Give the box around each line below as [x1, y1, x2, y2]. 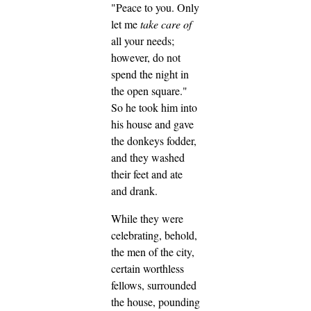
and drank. [111, 183, 158, 199]
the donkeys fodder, [111, 133, 196, 149]
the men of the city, [111, 244, 194, 260]
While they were [111, 211, 183, 226]
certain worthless [111, 261, 184, 276]
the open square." [111, 83, 187, 99]
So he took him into [111, 100, 197, 115]
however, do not [111, 50, 180, 65]
